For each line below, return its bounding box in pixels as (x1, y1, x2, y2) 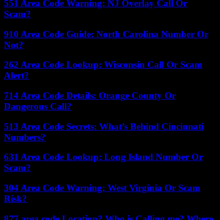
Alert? (4, 70, 29, 81)
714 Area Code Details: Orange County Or (4, 90, 176, 101)
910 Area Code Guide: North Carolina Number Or (4, 28, 208, 39)
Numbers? (4, 132, 46, 142)
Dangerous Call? (4, 101, 72, 111)
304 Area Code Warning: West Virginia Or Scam (4, 183, 200, 193)
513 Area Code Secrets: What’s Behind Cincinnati (4, 121, 204, 132)
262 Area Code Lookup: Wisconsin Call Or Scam (4, 59, 202, 70)
